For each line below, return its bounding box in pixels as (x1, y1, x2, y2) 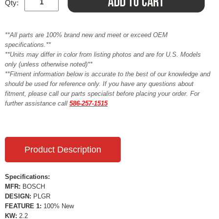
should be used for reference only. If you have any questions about (5, 80, 194, 88)
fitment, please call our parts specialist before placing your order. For (5, 90, 199, 98)
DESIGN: (5, 193, 33, 200)
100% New (44, 202, 74, 210)
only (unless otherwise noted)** (5, 61, 92, 68)
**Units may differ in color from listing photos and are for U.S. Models (5, 51, 201, 59)
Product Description (24, 145, 101, 155)
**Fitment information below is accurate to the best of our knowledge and (5, 70, 210, 78)
